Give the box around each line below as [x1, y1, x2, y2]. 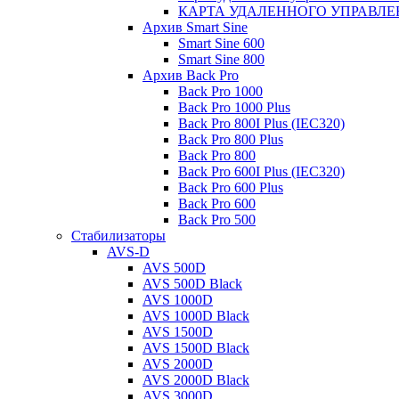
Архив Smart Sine [142, 20, 248, 35]
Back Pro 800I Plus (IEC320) [178, 116, 345, 131]
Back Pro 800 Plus [178, 132, 283, 147]
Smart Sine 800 [178, 52, 265, 67]
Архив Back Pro [142, 68, 239, 83]
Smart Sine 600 [178, 36, 265, 51]
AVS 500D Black [142, 276, 242, 291]
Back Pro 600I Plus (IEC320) [178, 164, 345, 179]
